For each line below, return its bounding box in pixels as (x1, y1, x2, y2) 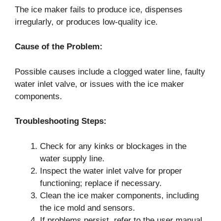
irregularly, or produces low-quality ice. (15, 17, 158, 27)
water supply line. (40, 153, 105, 163)
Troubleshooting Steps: (15, 116, 107, 126)
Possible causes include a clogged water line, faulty (15, 67, 205, 76)
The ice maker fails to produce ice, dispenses (15, 4, 183, 14)
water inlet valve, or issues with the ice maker (15, 79, 184, 89)
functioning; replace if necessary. (40, 178, 162, 188)
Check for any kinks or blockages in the (40, 141, 186, 151)
